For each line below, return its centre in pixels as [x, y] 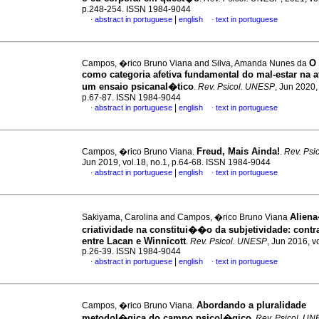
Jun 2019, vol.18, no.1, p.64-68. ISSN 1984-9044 [176, 162]
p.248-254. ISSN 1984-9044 [136, 9]
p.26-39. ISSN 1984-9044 [131, 251]
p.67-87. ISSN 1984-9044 [131, 98]
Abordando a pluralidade [251, 305]
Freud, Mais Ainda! [238, 151]
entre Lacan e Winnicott [134, 241]
